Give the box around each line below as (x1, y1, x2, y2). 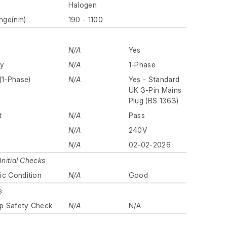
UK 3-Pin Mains (128, 86, 182, 95)
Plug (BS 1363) (128, 96, 179, 105)
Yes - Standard (128, 75, 180, 84)
